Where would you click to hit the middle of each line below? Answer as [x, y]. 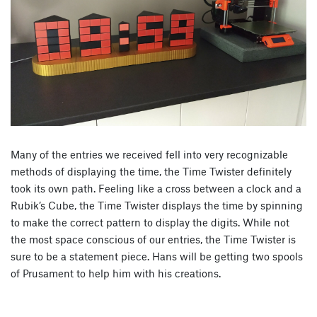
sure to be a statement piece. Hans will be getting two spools [157, 256]
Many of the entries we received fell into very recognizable [149, 154]
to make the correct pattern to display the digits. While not [150, 222]
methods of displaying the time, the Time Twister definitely [151, 171]
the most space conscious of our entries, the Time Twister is [153, 239]
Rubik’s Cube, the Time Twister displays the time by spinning [157, 205]
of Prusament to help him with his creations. [116, 273]
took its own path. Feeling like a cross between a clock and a [156, 188]
